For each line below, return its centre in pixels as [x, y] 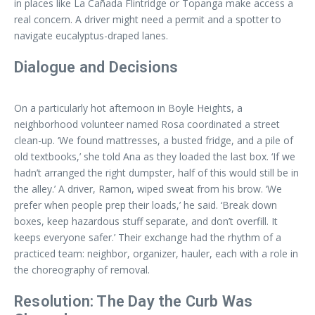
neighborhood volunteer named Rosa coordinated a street [147, 124]
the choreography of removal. [82, 269]
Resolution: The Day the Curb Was [134, 301]
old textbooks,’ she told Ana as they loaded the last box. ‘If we [155, 156]
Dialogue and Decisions [96, 67]
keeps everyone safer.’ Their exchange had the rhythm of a [148, 237]
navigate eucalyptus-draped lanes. [91, 35]
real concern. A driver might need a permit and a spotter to [148, 19]
